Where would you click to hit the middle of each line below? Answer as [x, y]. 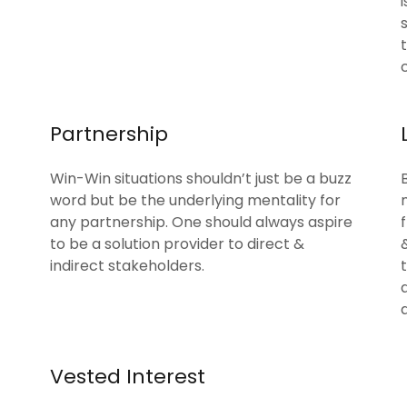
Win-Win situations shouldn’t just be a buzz [200, 179]
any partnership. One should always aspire [201, 222]
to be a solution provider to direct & [177, 244]
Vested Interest [127, 377]
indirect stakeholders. [129, 266]
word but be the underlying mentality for [195, 200]
